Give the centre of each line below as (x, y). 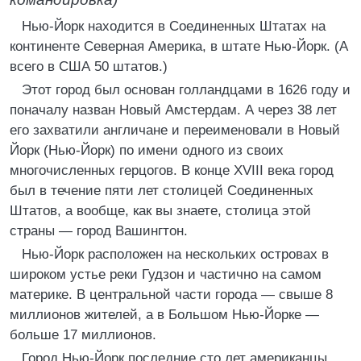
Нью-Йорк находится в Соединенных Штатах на (174, 26)
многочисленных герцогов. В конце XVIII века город (172, 170)
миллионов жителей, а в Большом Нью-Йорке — (164, 315)
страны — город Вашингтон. (99, 231)
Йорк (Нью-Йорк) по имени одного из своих (147, 150)
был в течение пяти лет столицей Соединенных (162, 191)
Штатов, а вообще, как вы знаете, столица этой (160, 211)
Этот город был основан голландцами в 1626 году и (186, 90)
